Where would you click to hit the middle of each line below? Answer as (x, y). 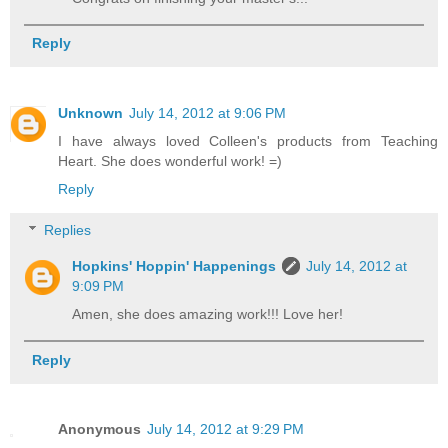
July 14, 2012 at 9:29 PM (225, 429)
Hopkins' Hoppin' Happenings (174, 266)
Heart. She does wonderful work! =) (170, 160)
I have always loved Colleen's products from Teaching (248, 140)
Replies (68, 230)
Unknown (90, 112)
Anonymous (99, 429)
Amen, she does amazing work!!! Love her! (208, 314)
